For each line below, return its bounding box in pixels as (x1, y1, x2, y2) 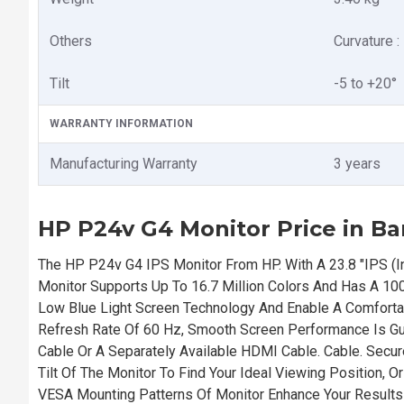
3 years (334, 154, 381, 172)
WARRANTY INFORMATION (50, 116, 193, 130)
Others (50, 32, 92, 50)
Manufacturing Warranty (50, 154, 197, 172)
